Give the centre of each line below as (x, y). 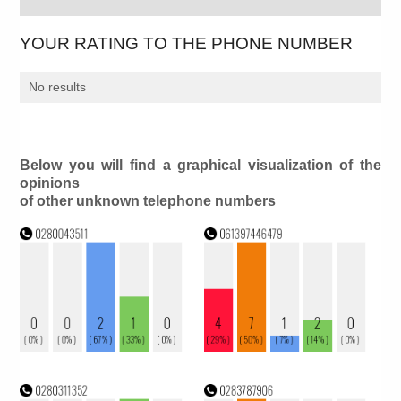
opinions (50, 183)
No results (58, 87)
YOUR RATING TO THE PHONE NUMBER (187, 44)
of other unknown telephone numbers (148, 201)
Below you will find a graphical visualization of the (200, 166)
